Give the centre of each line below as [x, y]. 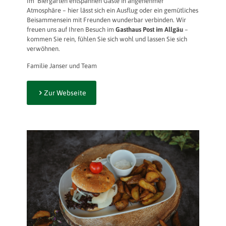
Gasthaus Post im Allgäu [149, 30]
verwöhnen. [43, 49]
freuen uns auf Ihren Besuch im [71, 30]
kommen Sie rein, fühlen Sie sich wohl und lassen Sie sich [107, 39]
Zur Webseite [65, 93]
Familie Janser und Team [62, 66]
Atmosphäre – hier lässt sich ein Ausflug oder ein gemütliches [112, 11]
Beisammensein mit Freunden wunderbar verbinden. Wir [106, 20]
